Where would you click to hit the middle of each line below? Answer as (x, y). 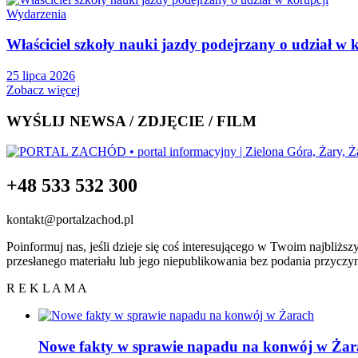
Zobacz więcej (43, 89)
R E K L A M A (47, 288)
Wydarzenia (36, 14)
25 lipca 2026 (41, 75)
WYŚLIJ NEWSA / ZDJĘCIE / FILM (131, 121)
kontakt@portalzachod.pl (70, 220)
